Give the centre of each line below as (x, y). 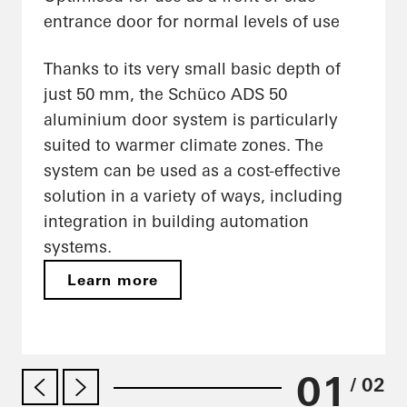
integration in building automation (176, 222)
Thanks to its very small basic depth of (192, 69)
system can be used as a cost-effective (192, 171)
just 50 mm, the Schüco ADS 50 (165, 94)
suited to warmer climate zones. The (184, 145)
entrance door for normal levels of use (192, 22)
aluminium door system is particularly (191, 120)
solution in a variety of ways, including (193, 196)
